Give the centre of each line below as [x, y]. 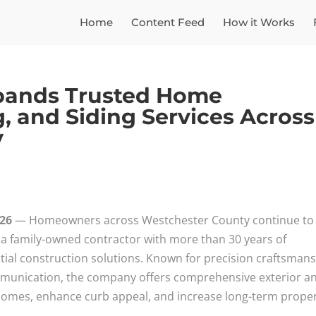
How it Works [259, 22]
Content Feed [168, 22]
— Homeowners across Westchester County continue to [163, 220]
